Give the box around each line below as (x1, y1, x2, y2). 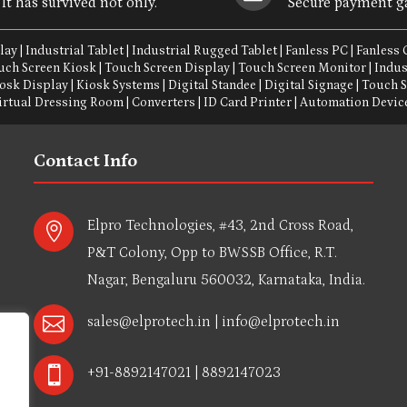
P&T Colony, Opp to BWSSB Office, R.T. (86, 244, 337, 262)
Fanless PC (285, 44, 349, 59)
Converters (131, 95, 195, 111)
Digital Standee (168, 78, 257, 94)
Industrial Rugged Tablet (132, 44, 278, 59)
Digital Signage (264, 78, 354, 94)
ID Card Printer (203, 95, 292, 111)
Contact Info (33, 151, 137, 172)
